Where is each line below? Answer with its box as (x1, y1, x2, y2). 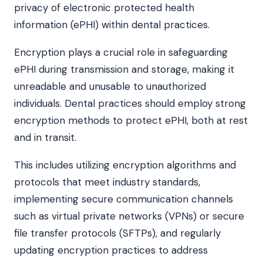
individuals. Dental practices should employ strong (14, 96, 246, 110)
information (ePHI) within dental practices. (14, 18, 210, 31)
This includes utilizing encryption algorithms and (14, 158, 236, 171)
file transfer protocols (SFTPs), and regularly (14, 226, 221, 240)
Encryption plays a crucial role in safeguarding (14, 45, 228, 59)
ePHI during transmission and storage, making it (14, 62, 234, 76)
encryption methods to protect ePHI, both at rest (14, 113, 248, 127)
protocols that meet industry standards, (14, 175, 200, 188)
